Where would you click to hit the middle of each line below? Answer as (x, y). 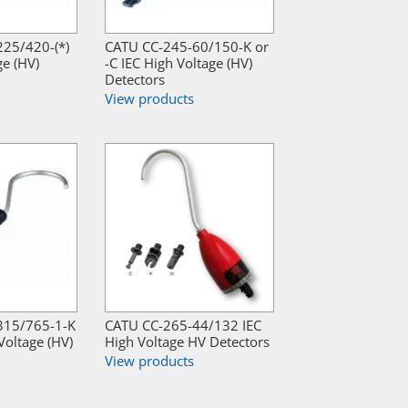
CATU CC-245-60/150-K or (187, 47)
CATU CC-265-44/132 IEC (183, 326)
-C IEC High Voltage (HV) (178, 63)
